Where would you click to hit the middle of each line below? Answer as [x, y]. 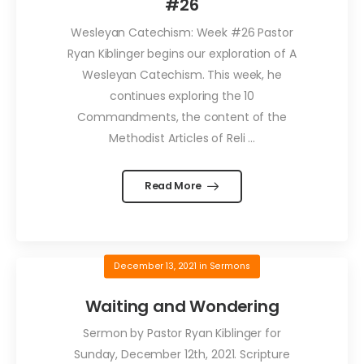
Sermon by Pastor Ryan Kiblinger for [182, 333]
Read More [174, 186]
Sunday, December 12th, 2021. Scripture [182, 354]
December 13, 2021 [156, 266]
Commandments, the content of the [182, 117]
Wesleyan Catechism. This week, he [182, 74]
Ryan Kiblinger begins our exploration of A [182, 53]
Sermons [230, 266]
